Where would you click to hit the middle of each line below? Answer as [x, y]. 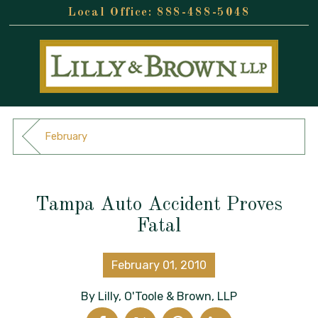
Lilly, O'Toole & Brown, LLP [168, 296]
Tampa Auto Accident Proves [159, 204]
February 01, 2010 [159, 265]
